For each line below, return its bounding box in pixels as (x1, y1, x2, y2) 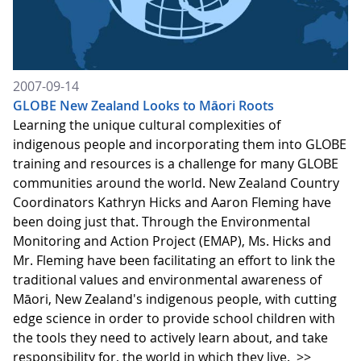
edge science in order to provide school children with (13, 309, 335, 327)
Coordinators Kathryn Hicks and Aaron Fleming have (13, 193, 331, 211)
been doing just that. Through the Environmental (13, 212, 310, 230)
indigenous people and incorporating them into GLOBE (13, 135, 346, 153)
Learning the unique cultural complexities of (13, 115, 280, 134)
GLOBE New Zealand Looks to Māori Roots (13, 96, 274, 114)
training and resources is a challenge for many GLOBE (13, 154, 338, 172)
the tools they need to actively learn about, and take (13, 328, 328, 346)
